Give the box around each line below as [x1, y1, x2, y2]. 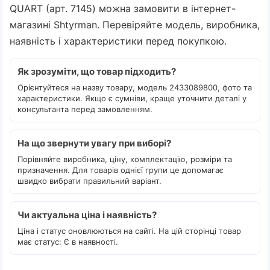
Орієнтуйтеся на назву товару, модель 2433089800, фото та [17, 83, 252, 92]
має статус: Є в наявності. [17, 237, 118, 246]
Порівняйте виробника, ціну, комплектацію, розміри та [17, 154, 232, 164]
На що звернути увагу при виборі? [17, 137, 171, 149]
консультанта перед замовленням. [17, 104, 152, 114]
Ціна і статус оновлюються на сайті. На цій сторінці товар [17, 226, 241, 236]
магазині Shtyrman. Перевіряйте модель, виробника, [10, 19, 260, 31]
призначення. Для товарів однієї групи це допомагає [17, 165, 224, 175]
